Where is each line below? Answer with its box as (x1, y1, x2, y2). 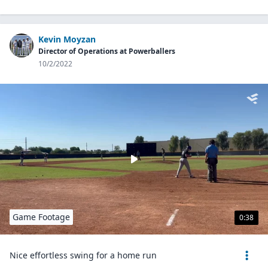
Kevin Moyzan (38, 33, 96, 45)
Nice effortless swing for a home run (10, 249, 157, 261)
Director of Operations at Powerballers (38, 46, 175, 56)
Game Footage (13, 211, 70, 223)
